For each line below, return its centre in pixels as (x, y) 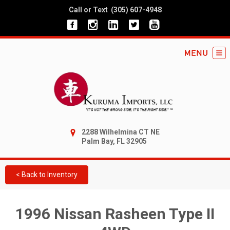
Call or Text (88, 10)
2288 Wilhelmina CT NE (121, 132)
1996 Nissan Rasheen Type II (115, 214)
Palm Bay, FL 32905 (114, 141)
